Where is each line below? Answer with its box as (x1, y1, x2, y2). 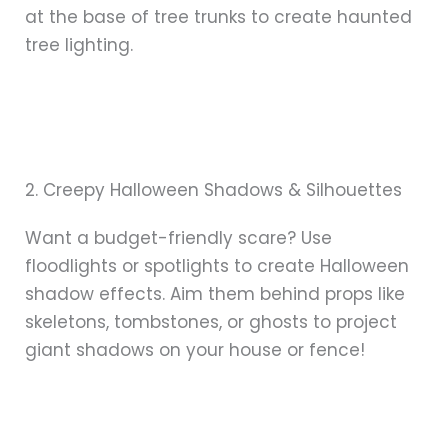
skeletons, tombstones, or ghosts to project (25, 309, 397, 334)
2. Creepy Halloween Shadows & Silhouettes (25, 177, 402, 202)
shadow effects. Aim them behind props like (25, 281, 405, 306)
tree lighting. (25, 32, 133, 57)
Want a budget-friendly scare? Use (25, 225, 332, 250)
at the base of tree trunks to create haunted (25, 4, 412, 29)
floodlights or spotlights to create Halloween (25, 253, 409, 278)
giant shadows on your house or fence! (25, 337, 365, 362)
